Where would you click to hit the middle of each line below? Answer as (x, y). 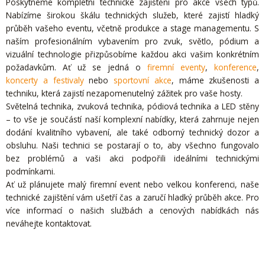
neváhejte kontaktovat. (49, 224)
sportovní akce (143, 80)
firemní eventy (176, 67)
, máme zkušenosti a (215, 80)
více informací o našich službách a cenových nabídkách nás (132, 211)
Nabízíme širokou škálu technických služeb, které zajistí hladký (132, 15)
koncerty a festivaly (45, 80)
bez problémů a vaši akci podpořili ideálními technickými (132, 159)
